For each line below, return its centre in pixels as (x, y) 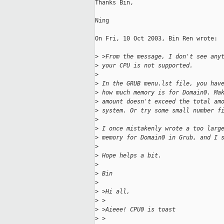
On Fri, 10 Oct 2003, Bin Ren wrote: (156, 39)
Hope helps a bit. (130, 156)
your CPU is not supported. (146, 66)
